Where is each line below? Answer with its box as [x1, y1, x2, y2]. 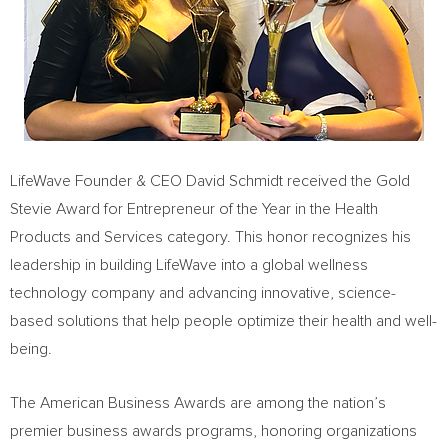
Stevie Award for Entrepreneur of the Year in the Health [10, 201, 378, 217]
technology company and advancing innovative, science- [10, 285, 396, 301]
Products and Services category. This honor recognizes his [10, 229, 411, 245]
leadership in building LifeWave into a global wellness [10, 257, 368, 273]
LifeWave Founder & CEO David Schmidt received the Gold [10, 173, 410, 189]
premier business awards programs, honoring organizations [10, 423, 417, 439]
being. [10, 341, 52, 357]
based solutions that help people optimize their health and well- [10, 313, 437, 329]
